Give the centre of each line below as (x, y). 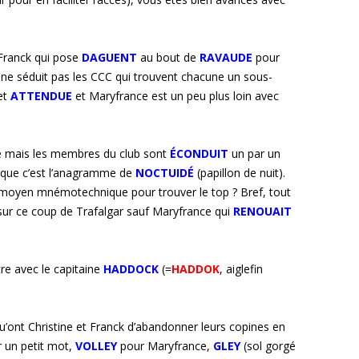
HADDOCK (131, 269)
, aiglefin (241, 269)
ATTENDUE (41, 96)
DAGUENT (109, 58)
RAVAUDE (226, 58)
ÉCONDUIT (199, 154)
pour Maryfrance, (167, 346)
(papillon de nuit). (241, 173)
